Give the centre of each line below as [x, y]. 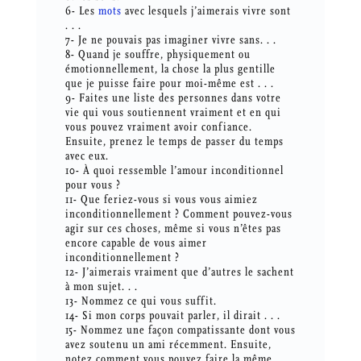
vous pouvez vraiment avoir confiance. [158, 127]
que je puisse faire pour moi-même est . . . [169, 84]
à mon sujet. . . [101, 287]
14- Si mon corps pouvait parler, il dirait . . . [172, 316]
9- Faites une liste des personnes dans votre [173, 98]
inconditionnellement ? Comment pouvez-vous [178, 214]
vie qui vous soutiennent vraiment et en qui [173, 113]
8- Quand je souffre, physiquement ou [158, 55]
